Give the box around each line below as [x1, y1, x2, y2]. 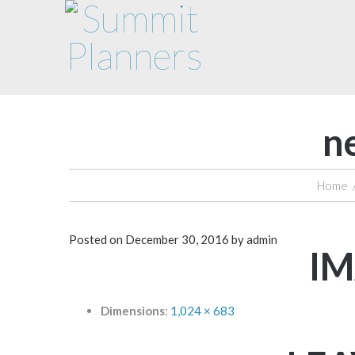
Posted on [69, 232, 125, 246]
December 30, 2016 [125, 232, 229, 246]
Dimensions [101, 303, 165, 318]
